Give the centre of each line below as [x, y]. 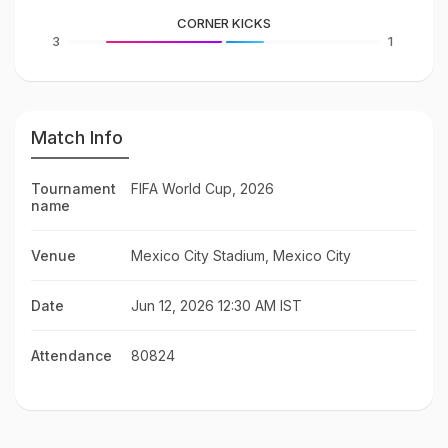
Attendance [71, 355]
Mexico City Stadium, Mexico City [241, 255]
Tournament [73, 188]
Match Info [77, 137]
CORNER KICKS [224, 23]
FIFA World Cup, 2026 [202, 188]
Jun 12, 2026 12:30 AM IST [216, 305]
